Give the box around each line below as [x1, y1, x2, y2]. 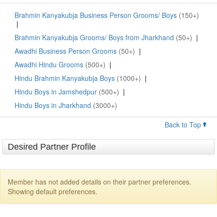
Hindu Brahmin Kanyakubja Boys [15, 73, 115, 83]
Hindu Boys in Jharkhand [15, 100, 91, 110]
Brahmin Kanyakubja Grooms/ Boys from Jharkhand [15, 32, 174, 43]
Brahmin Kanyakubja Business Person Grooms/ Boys [15, 10, 177, 20]
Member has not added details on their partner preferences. [8, 177, 191, 187]
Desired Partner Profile [8, 142, 96, 152]
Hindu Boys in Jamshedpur [15, 87, 97, 97]
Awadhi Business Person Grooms [15, 46, 117, 56]
